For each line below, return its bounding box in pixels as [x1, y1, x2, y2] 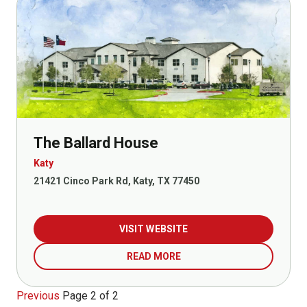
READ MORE [126, 251, 181, 262]
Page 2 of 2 [62, 289, 119, 303]
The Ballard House [34, 134, 158, 152]
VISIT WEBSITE [119, 223, 188, 235]
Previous [16, 289, 60, 303]
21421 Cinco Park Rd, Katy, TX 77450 [34, 175, 199, 187]
